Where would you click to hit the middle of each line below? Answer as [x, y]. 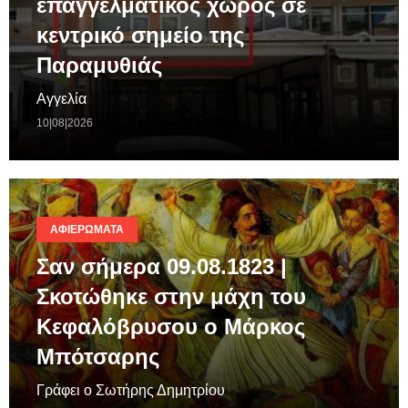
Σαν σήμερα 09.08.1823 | [162, 267]
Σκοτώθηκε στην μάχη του [171, 297]
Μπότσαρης [98, 357]
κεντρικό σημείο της [140, 36]
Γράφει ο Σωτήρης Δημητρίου [131, 391]
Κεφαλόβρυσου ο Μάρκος [171, 327]
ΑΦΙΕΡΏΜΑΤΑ [87, 230]
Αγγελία [61, 99]
